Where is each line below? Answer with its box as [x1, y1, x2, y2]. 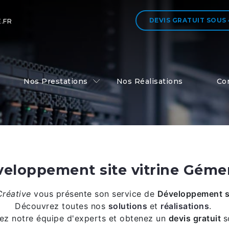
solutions [108, 201, 147, 211]
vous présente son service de [34, 189, 157, 199]
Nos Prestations [24, 77, 88, 86]
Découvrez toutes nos [15, 201, 108, 211]
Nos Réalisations [116, 77, 183, 86]
